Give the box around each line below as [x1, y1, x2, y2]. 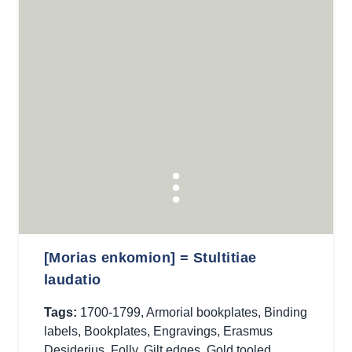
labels [44, 324, 78, 338]
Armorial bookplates [146, 306, 258, 319]
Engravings [153, 324, 217, 338]
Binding [264, 306, 307, 319]
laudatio [44, 272, 101, 288]
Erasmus [223, 324, 273, 338]
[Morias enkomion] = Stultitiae [44, 250, 257, 266]
